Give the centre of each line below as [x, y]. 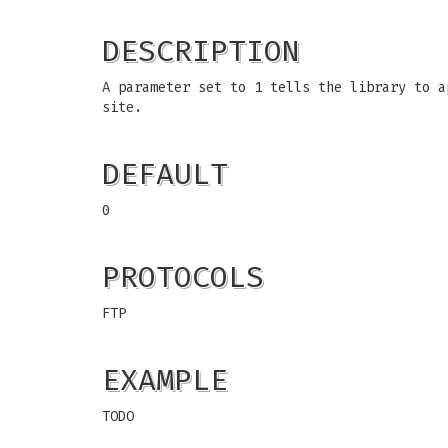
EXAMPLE [165, 380]
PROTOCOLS [183, 277]
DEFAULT [165, 174]
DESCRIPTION [201, 51]
